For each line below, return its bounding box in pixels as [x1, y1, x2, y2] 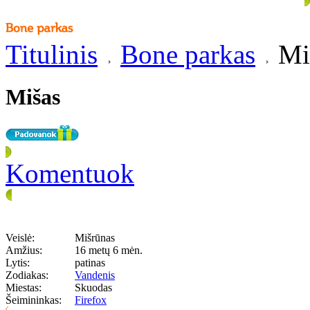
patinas [75, 256, 105, 268]
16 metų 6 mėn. [75, 244, 143, 256]
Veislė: [6, 231, 35, 244]
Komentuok [6, 158, 134, 188]
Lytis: [6, 256, 30, 268]
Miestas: [6, 281, 42, 293]
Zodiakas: [6, 268, 48, 281]
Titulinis [6, 39, 98, 69]
